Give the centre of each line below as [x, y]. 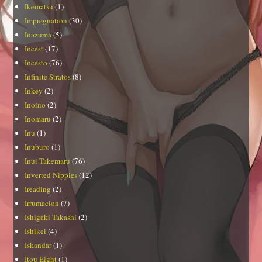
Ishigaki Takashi [51, 217]
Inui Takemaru [48, 161]
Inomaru [38, 118]
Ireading [38, 189]
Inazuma [38, 34]
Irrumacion [42, 203]
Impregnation [46, 20]
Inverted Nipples [51, 175]
